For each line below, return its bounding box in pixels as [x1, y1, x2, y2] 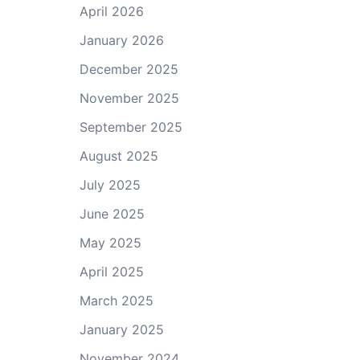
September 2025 [79, 119, 182, 135]
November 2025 [79, 90, 179, 106]
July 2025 [79, 177, 141, 193]
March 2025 [79, 292, 153, 309]
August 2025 [79, 148, 158, 164]
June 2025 [79, 206, 145, 222]
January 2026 [79, 32, 164, 48]
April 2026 [79, 3, 144, 19]
